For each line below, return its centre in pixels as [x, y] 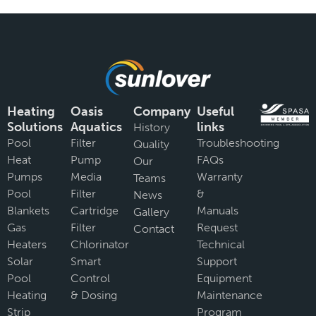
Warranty [219, 177]
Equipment [224, 278]
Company [162, 111]
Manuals [217, 211]
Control [90, 278]
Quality [152, 144]
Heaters [27, 244]
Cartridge [94, 211]
